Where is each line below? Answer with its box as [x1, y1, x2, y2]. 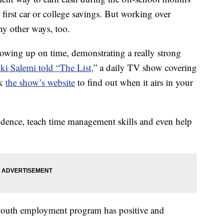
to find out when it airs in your [75, 76, 193, 89]
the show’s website [5, 76, 75, 89]
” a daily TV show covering [93, 61, 197, 74]
